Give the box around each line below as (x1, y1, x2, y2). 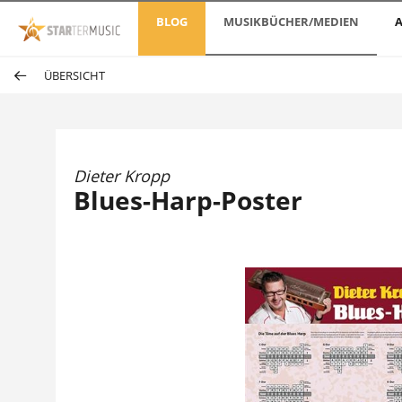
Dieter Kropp (74, 165, 170, 187)
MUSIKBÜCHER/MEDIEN (223, 13, 360, 30)
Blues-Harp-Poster (74, 183, 302, 217)
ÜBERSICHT (44, 67, 105, 83)
